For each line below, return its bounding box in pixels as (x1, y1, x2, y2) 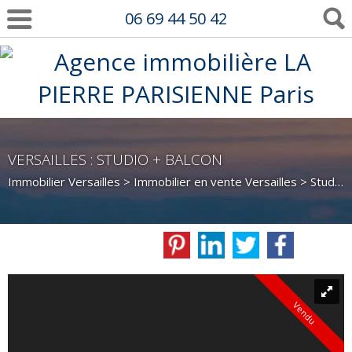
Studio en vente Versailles (310, 174, 335, 189)
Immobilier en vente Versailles (134, 174, 297, 189)
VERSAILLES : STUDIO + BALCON (8, 149, 222, 170)
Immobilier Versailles (8, 174, 120, 189)
